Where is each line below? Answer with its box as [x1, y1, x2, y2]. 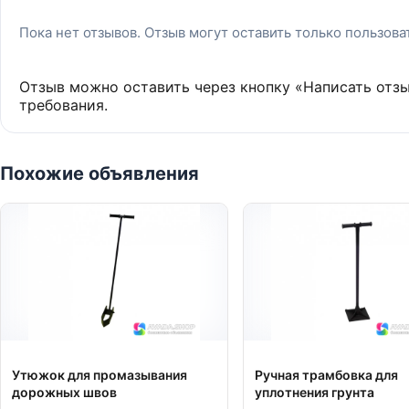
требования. [19, 96, 108, 114]
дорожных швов [12, 384, 117, 400]
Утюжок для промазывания [12, 367, 187, 383]
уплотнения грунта [255, 384, 374, 400]
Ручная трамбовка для [255, 367, 398, 383]
